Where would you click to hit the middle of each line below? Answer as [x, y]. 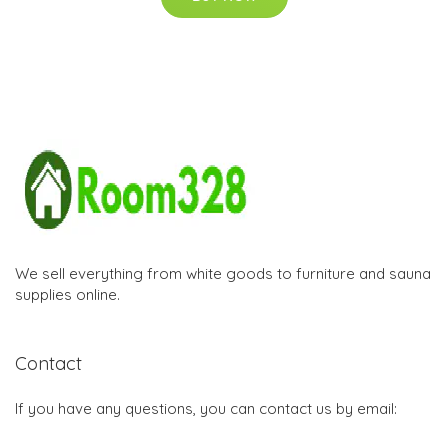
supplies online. [67, 294]
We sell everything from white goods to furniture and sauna [223, 273]
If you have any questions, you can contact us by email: [206, 408]
